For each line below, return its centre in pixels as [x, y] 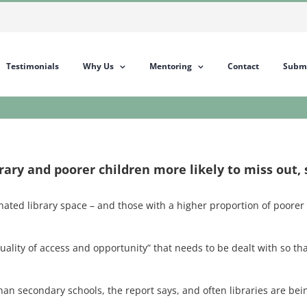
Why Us [98, 66]
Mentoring [171, 66]
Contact [243, 66]
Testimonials [33, 66]
